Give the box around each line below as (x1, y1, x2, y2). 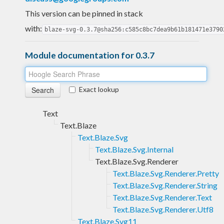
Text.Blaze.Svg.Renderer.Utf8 (112, 204, 213, 214)
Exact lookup (79, 84, 119, 93)
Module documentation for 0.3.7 (25, 49, 154, 60)
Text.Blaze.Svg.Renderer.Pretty (112, 168, 219, 178)
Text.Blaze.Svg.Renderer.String (112, 180, 217, 190)
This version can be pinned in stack (25, 8, 143, 18)
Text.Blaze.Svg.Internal (95, 144, 173, 154)
